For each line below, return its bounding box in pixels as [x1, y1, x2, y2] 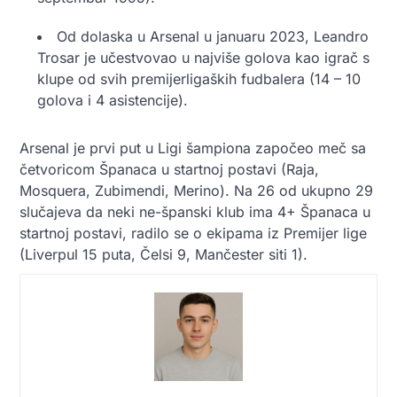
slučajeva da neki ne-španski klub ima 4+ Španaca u [19, 202, 370, 221]
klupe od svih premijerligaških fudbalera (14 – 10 [37, 69, 361, 88]
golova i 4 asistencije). [37, 90, 188, 109]
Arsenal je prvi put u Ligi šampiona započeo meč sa [19, 138, 366, 157]
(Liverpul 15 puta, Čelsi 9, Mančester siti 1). [19, 245, 307, 263]
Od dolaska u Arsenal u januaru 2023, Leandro [57, 27, 369, 45]
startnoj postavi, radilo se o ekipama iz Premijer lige [19, 223, 367, 242]
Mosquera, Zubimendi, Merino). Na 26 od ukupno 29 [19, 181, 373, 199]
